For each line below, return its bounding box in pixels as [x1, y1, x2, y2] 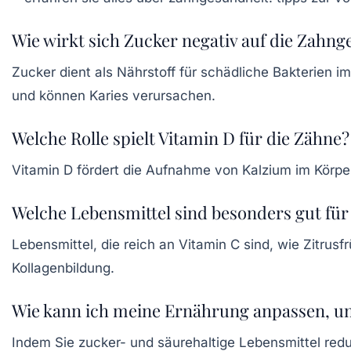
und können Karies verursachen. [12, 87, 215, 103]
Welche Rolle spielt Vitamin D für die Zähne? [12, 125, 349, 150]
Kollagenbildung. [12, 259, 114, 276]
